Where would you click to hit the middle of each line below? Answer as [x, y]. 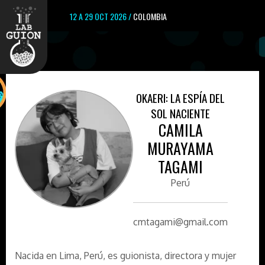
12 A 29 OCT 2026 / [101, 16]
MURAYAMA [180, 148]
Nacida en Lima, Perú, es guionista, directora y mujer [125, 256]
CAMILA [180, 130]
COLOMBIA [150, 16]
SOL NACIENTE [180, 113]
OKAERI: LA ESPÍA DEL [180, 98]
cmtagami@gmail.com [180, 222]
